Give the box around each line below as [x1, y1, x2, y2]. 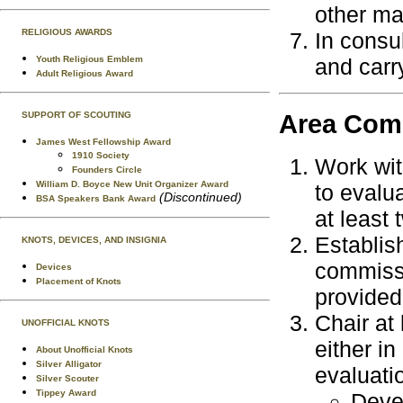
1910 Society [72, 150, 130, 160]
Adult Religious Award [36, 68, 133, 78]
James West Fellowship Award [36, 137, 171, 147]
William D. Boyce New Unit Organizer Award [36, 179, 228, 189]
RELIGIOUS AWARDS [22, 27, 112, 37]
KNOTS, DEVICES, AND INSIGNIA [22, 235, 166, 245]
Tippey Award [36, 388, 96, 398]
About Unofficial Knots [36, 345, 133, 354]
